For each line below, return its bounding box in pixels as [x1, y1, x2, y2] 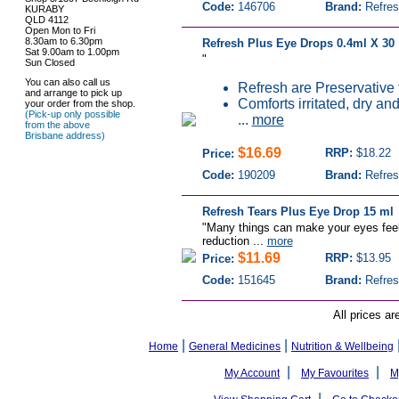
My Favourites [301, 367, 369, 379]
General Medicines [189, 340, 281, 353]
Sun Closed [24, 57, 75, 68]
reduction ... [201, 234, 267, 248]
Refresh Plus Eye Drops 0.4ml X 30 [201, 37, 395, 50]
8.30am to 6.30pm [24, 36, 102, 46]
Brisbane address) [24, 130, 105, 141]
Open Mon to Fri [24, 25, 95, 36]
